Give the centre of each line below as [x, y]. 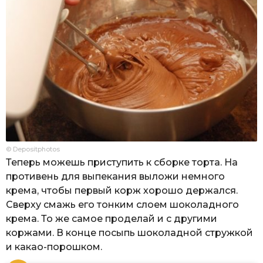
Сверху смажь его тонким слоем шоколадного [122, 204]
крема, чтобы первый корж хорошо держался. [122, 190]
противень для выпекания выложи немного [115, 176]
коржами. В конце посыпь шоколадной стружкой [129, 232]
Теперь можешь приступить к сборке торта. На [122, 162]
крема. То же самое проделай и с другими [112, 218]
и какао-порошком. [54, 247]
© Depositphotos [33, 149]
